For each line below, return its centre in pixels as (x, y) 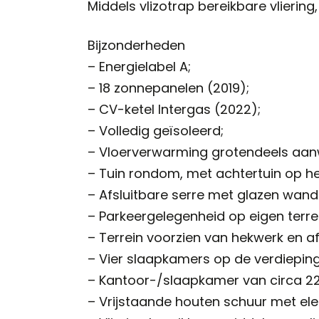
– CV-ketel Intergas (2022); (174, 110)
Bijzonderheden (137, 46)
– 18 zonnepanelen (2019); (169, 88)
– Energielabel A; (140, 67)
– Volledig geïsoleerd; (156, 131)
